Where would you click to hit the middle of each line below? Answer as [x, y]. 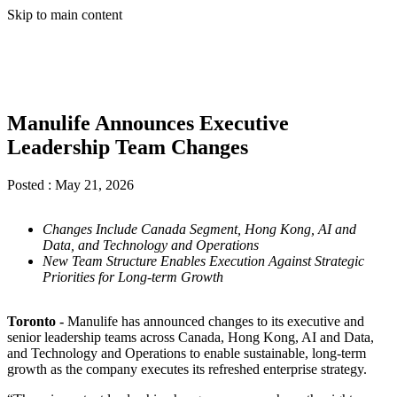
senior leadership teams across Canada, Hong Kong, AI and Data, [191, 337]
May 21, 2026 [94, 184]
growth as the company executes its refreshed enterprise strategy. [187, 369]
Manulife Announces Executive [148, 123]
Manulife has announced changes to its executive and [214, 321]
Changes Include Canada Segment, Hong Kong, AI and [199, 229]
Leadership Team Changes [128, 147]
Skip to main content [65, 15]
